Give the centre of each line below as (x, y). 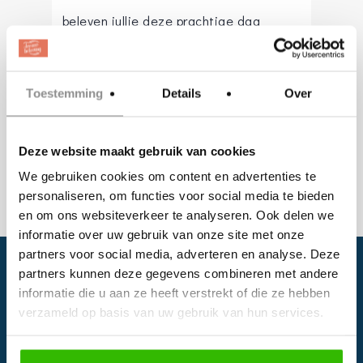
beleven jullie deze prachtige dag (161, 20)
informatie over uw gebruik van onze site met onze (162, 234)
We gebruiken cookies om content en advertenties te (167, 176)
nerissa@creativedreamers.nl (152, 93)
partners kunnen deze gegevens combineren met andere (179, 273)
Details (181, 93)
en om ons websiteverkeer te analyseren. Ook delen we (176, 215)
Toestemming (65, 93)
